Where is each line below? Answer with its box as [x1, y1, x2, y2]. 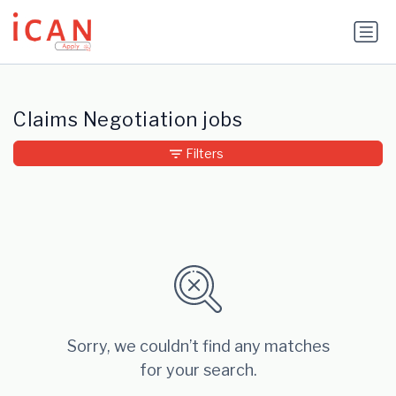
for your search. [139, 361, 257, 380]
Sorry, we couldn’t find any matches [66, 337, 330, 356]
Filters [185, 146, 224, 162]
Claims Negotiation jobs [13, 108, 243, 132]
